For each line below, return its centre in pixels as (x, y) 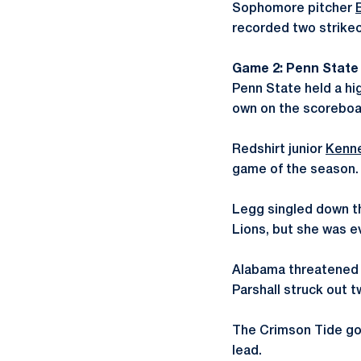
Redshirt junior (279, 150)
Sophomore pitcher (294, 9)
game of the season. (295, 170)
